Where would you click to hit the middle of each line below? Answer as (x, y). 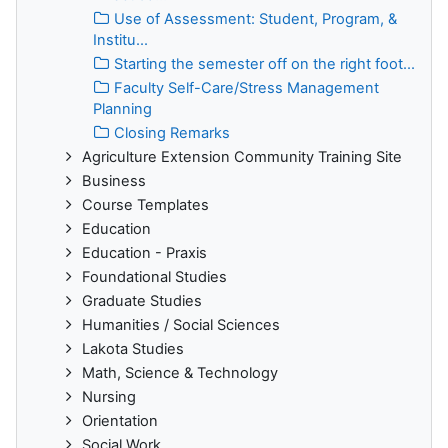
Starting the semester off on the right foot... (264, 63)
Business (114, 180)
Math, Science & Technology (180, 372)
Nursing (109, 396)
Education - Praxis (144, 252)
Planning (122, 108)
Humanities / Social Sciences (181, 324)
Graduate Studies (142, 300)
